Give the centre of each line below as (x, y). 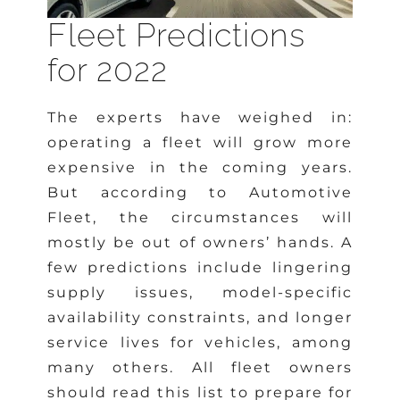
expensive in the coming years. (200, 167)
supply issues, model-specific (200, 292)
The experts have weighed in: (200, 117)
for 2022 (108, 70)
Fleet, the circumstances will (200, 217)
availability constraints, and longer (200, 317)
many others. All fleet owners (200, 367)
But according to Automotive (200, 192)
